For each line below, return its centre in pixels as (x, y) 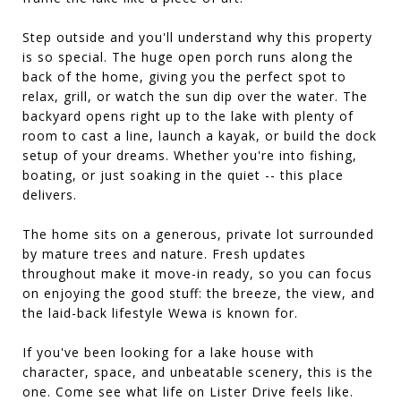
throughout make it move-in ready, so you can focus (197, 273)
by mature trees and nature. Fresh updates (164, 253)
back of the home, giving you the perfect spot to (184, 76)
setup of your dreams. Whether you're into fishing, (190, 155)
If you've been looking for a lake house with (168, 352)
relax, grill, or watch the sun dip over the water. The (195, 96)
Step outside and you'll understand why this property (197, 37)
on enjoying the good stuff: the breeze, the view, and (199, 293)
